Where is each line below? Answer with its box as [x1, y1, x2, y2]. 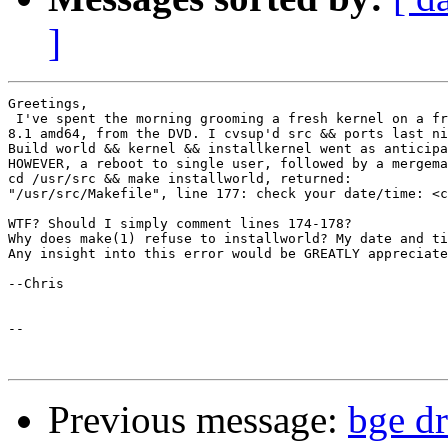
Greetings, [8, 96, 88, 112]
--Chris [8, 276, 64, 292]
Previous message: [48, 398, 348, 442]
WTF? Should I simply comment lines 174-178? [8, 216, 352, 232]
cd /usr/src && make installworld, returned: [8, 171, 352, 187]
